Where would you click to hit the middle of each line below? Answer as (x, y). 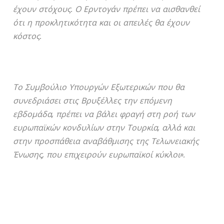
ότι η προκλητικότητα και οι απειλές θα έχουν (101, 23)
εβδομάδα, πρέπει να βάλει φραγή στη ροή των (104, 114)
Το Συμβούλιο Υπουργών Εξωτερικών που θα (99, 87)
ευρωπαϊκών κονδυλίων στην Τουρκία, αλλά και (104, 128)
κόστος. (27, 36)
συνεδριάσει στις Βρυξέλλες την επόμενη (93, 101)
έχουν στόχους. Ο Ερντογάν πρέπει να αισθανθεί (107, 9)
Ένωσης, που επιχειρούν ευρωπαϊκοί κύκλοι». (99, 155)
